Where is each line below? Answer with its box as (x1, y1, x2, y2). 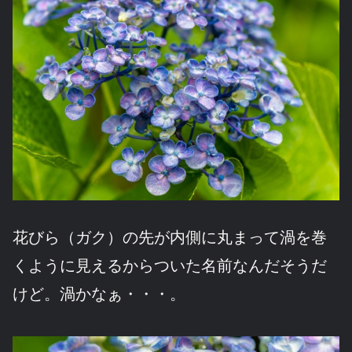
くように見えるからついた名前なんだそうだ (13, 257, 327, 275)
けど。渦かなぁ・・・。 (13, 285, 185, 303)
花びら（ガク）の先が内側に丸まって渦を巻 (13, 229, 327, 247)
